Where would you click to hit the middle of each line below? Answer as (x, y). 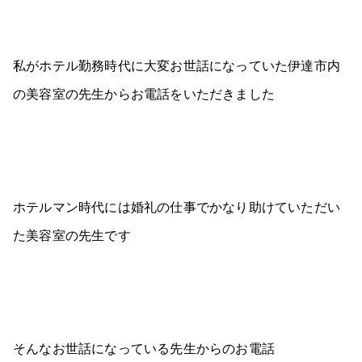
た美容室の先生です (72, 235)
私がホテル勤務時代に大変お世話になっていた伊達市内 (177, 65)
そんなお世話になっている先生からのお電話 (144, 348)
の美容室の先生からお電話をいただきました (144, 93)
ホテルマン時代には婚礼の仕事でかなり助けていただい (177, 206)
